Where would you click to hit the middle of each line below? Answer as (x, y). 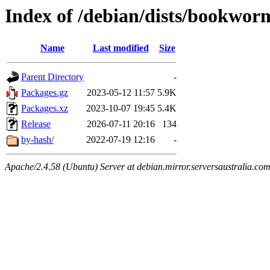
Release (36, 124)
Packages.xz (45, 108)
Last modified (121, 48)
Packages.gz (45, 93)
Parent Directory (52, 77)
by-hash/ (37, 140)
